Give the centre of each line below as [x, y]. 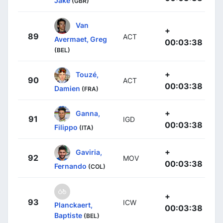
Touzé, [87, 74]
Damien [67, 88]
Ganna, [88, 113]
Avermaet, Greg [81, 39]
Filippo [66, 127]
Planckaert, [73, 205]
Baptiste [68, 215]
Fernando [70, 166]
